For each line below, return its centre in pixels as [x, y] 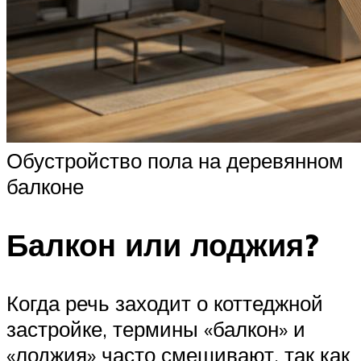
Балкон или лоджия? [162, 244]
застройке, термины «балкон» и [156, 328]
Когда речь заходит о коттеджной [165, 303]
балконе [45, 186]
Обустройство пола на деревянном [175, 160]
